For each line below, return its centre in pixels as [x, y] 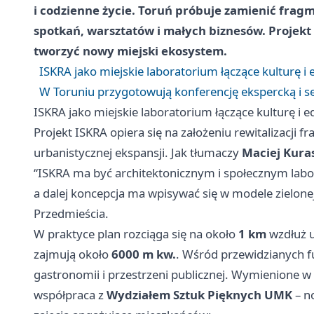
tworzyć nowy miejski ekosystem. [130, 51]
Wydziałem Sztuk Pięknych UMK [199, 295]
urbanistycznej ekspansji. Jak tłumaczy [138, 153]
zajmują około [73, 254]
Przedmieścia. [71, 214]
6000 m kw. [144, 254]
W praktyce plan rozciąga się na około [136, 234]
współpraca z [70, 295]
